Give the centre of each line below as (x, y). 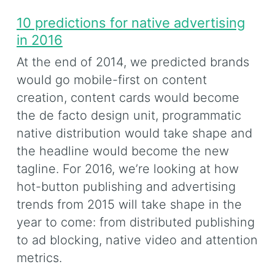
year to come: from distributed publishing (136, 222)
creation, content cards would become (128, 97)
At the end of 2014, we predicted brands (133, 62)
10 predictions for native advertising (131, 23)
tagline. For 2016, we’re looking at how (128, 168)
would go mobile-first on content (112, 79)
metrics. (39, 258)
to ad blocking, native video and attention (137, 240)
